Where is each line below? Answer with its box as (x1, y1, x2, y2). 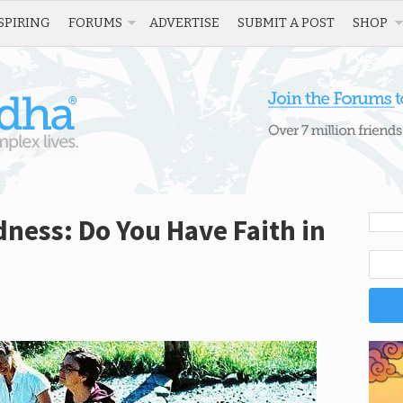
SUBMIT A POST (237, 14, 335, 31)
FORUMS (68, 14, 122, 31)
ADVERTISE (149, 14, 219, 31)
